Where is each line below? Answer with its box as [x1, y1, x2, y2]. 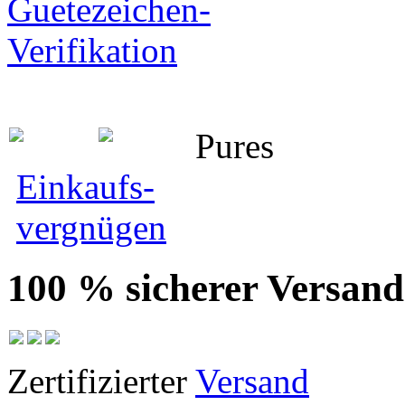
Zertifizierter [7, 362, 195, 401]
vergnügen [16, 208, 166, 248]
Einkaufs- [16, 167, 155, 207]
